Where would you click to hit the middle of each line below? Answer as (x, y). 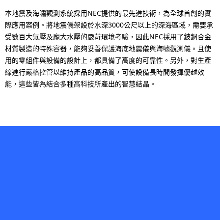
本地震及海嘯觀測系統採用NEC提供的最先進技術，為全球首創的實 (108, 13)
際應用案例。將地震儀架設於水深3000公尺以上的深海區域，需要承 (109, 25)
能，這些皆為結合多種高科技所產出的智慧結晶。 (81, 84)
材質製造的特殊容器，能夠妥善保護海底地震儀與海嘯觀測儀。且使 (108, 49)
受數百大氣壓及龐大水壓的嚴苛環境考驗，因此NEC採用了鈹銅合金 (108, 37)
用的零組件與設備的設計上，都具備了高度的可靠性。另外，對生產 (108, 60)
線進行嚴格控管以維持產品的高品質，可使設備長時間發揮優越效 (105, 72)
